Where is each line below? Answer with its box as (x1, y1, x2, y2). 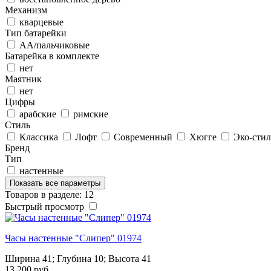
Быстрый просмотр (5, 201, 84, 212)
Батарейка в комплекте (5, 50, 99, 61)
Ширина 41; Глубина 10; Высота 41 (5, 253, 151, 264)
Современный (114, 131, 175, 142)
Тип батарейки (5, 27, 67, 38)
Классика (19, 131, 60, 142)
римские (73, 108, 108, 119)
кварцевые (19, 16, 64, 27)
